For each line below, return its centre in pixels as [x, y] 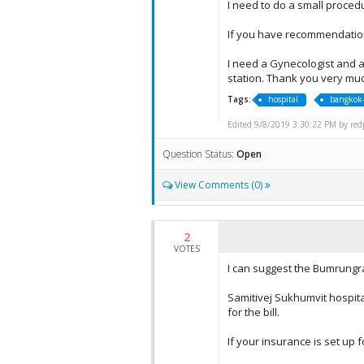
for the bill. [253, 312]
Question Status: [199, 154]
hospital [283, 99]
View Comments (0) [219, 185]
